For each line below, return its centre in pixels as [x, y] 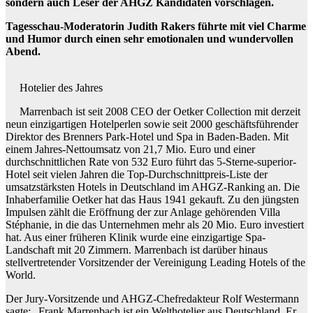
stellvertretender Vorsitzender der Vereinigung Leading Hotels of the [155, 263]
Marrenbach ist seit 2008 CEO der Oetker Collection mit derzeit [160, 112]
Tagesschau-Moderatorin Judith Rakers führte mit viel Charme [156, 27]
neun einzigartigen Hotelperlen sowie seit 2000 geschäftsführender [152, 124]
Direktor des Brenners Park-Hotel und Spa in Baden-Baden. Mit [147, 137]
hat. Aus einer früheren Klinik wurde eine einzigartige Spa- [136, 238]
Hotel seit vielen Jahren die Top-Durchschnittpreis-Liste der [137, 175]
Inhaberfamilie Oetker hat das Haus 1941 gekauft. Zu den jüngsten [152, 200]
